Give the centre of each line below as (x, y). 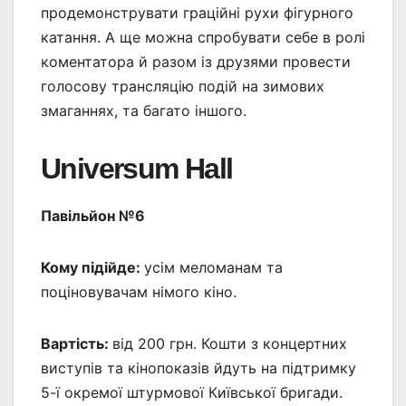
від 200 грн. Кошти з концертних (230, 344)
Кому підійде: (92, 268)
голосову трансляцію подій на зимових (183, 87)
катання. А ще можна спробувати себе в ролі (203, 38)
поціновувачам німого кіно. (139, 292)
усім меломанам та (213, 268)
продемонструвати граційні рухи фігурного (197, 13)
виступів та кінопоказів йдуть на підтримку (198, 368)
